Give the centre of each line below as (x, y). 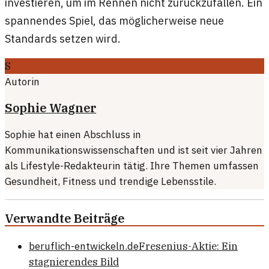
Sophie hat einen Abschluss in (73, 135)
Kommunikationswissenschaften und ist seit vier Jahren (134, 150)
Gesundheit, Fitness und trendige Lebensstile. (110, 182)
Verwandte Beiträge (65, 219)
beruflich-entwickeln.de (84, 246)
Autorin (22, 82)
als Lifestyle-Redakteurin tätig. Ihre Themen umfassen (132, 166)
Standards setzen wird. (63, 39)
